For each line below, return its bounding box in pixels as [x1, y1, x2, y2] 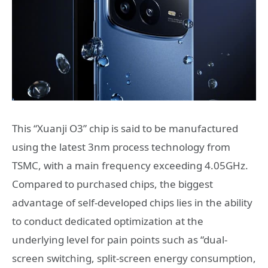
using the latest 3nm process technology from [12, 140, 230, 154]
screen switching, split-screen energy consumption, [12, 251, 256, 266]
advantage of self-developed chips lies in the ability [12, 196, 252, 210]
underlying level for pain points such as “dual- [12, 233, 227, 247]
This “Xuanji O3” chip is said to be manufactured [12, 121, 238, 136]
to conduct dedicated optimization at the [12, 214, 203, 229]
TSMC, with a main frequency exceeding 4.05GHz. [12, 159, 248, 173]
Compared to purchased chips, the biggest [12, 177, 213, 191]
